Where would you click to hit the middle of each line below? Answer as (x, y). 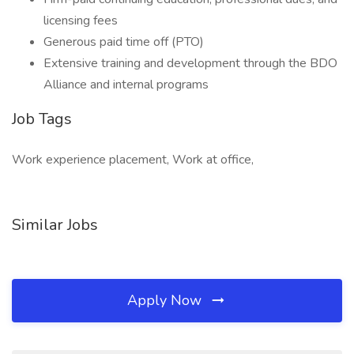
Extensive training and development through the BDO (190, 63)
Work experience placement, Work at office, (133, 160)
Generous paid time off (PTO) (124, 42)
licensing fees (81, 21)
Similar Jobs (55, 225)
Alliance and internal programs (126, 85)
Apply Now (166, 300)
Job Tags (42, 119)
